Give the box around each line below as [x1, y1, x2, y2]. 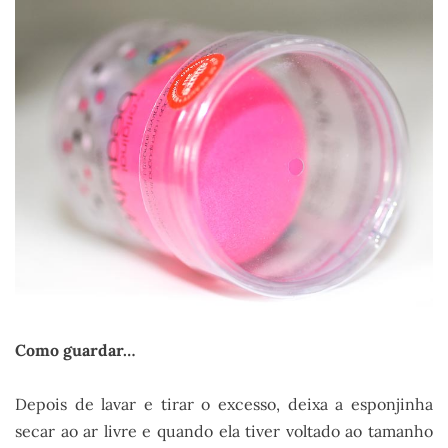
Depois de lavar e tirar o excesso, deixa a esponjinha [15, 393, 433, 414]
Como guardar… [15, 340, 135, 361]
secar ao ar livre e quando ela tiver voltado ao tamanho [15, 420, 433, 441]
